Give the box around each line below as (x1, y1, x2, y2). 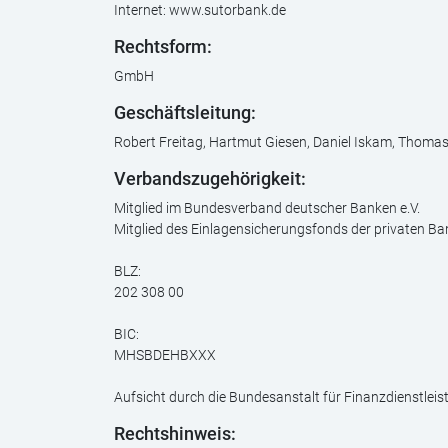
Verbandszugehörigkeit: (114, 169, 306, 189)
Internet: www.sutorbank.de (114, 2, 286, 18)
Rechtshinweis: (114, 424, 236, 444)
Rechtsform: (114, 37, 212, 57)
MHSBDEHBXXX (114, 347, 216, 363)
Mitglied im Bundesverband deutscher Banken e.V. (114, 200, 420, 216)
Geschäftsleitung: (114, 103, 256, 123)
